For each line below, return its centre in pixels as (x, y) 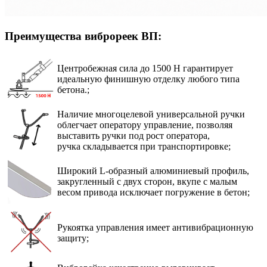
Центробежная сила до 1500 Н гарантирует (145, 69)
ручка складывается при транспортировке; (144, 147)
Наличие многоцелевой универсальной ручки (151, 114)
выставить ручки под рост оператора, (133, 136)
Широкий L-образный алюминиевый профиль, (153, 171)
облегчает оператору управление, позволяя (145, 125)
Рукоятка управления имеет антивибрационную (155, 228)
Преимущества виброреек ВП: (83, 36)
